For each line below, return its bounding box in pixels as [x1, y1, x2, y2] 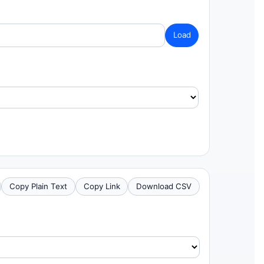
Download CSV [136, 181, 192, 191]
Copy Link [83, 181, 120, 191]
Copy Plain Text [9, 181, 68, 191]
